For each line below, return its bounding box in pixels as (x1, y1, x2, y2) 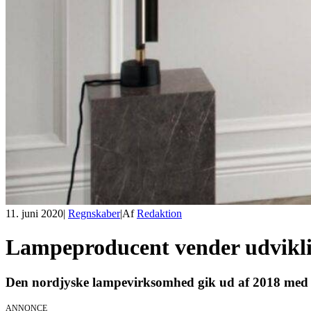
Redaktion (137, 207, 182, 219)
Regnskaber (68, 207, 120, 219)
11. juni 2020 (6, 207, 63, 219)
